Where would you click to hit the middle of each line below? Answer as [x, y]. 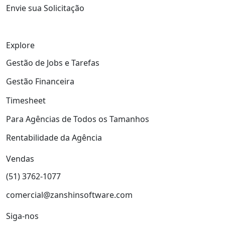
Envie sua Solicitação [45, 8]
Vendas [20, 159]
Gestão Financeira [40, 82]
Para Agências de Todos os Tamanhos [78, 119]
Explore [20, 45]
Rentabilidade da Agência [54, 138]
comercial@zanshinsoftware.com [69, 195]
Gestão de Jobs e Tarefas [53, 63]
